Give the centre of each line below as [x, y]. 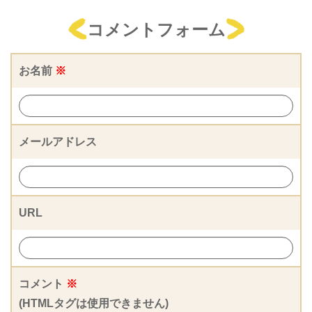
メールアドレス [58, 141]
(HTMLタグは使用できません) [94, 303]
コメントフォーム [156, 30]
